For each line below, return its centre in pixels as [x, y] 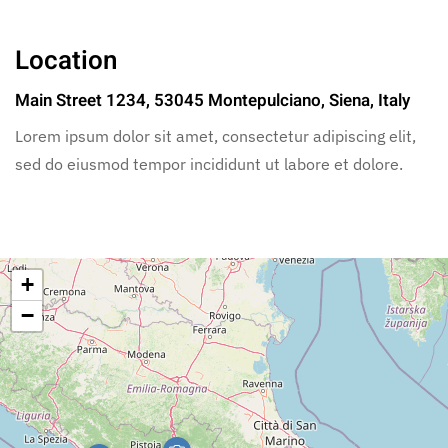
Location [66, 61]
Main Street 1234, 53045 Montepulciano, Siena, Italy [212, 100]
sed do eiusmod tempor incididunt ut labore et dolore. [209, 164]
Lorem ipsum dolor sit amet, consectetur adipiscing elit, [215, 136]
